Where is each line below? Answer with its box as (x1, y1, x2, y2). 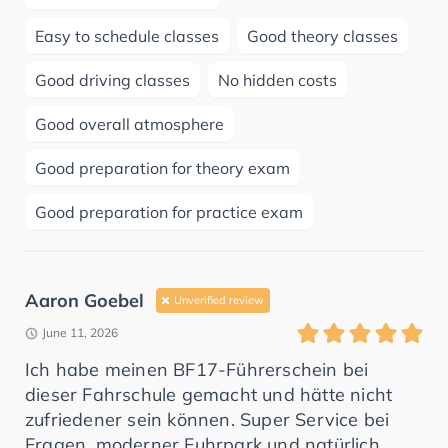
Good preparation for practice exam (35, 202, 303, 223)
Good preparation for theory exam (35, 158, 290, 179)
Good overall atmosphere (35, 114, 224, 135)
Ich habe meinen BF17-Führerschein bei (25, 358, 369, 382)
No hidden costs (218, 70, 337, 91)
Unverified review (174, 293, 264, 308)
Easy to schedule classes (35, 26, 219, 47)
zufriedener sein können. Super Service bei (25, 408, 390, 432)
